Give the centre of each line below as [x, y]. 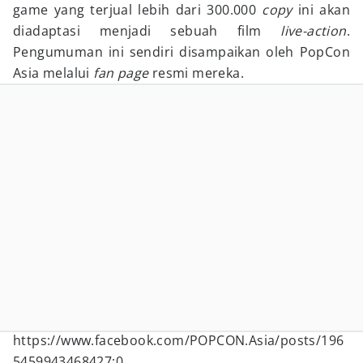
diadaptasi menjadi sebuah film [147, 31]
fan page [123, 73]
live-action [314, 31]
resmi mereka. [198, 73]
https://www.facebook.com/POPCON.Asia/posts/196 [179, 340]
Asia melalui [53, 73]
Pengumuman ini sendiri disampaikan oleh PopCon [181, 52]
